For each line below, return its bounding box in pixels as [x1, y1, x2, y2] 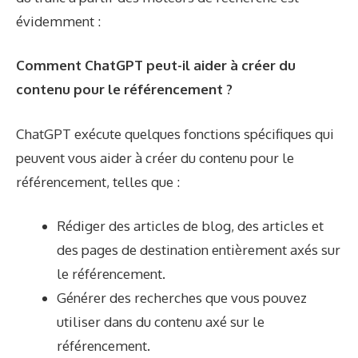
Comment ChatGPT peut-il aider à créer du [16, 57, 296, 74]
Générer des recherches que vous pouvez [57, 289, 307, 307]
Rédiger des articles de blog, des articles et [57, 217, 324, 235]
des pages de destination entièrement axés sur [57, 241, 340, 259]
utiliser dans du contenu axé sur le [57, 313, 265, 331]
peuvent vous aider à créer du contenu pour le [16, 149, 294, 166]
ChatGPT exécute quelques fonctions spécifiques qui [16, 125, 334, 142]
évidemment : [16, 12, 101, 30]
